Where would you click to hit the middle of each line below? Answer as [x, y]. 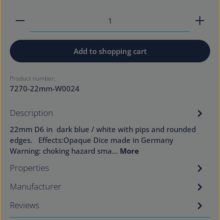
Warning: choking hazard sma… [65, 151]
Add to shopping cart [110, 51]
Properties [29, 167]
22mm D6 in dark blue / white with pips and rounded [103, 129]
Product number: [33, 78]
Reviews [25, 205]
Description [31, 112]
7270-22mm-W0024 [45, 88]
